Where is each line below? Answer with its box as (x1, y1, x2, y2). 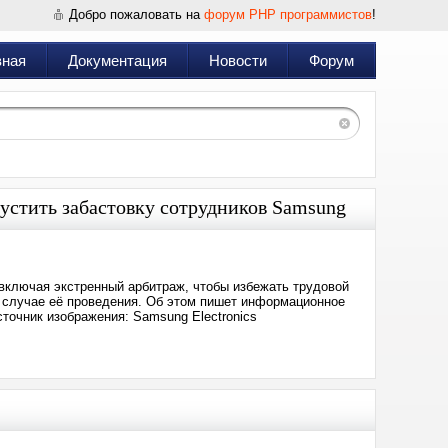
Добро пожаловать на (69, 7, 204, 22)
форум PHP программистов (204, 7, 372, 22)
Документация (68, 52, 167, 69)
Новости (209, 52, 267, 69)
